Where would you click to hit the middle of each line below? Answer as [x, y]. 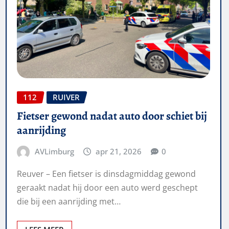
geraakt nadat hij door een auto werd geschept [107, 187]
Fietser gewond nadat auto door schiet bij [112, 116]
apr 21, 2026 [119, 152]
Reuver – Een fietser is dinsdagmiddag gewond [106, 174]
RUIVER [66, 97]
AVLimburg [54, 152]
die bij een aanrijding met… [69, 201]
